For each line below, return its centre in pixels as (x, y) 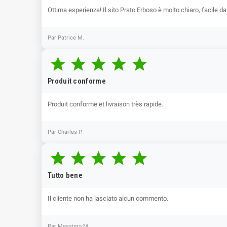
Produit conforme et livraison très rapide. (105, 104)
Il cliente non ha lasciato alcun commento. (108, 198)
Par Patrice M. (66, 38)
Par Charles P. (65, 132)
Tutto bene (65, 175)
